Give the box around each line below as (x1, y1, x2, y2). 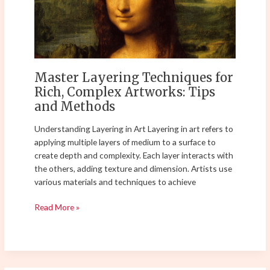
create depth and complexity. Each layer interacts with (34, 149, 234, 160)
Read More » (34, 202, 80, 213)
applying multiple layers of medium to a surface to (34, 136, 216, 147)
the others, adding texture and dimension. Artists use (34, 163, 233, 174)
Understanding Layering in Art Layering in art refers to (34, 123, 234, 134)
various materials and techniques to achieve (34, 176, 196, 187)
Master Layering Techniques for (34, 70, 234, 86)
